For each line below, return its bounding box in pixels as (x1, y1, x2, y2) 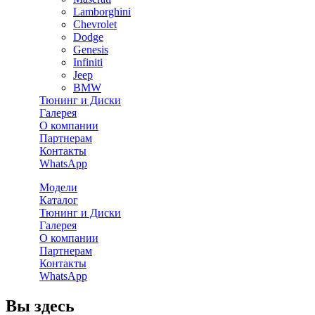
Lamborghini (73, 6, 131, 18)
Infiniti (73, 56, 103, 68)
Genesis (73, 44, 108, 56)
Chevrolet (73, 18, 117, 30)
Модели (39, 181, 77, 193)
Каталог (39, 194, 78, 206)
